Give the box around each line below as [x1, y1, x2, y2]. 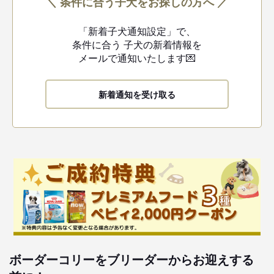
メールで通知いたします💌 [78, 51, 196, 65]
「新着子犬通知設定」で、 [78, 24, 196, 38]
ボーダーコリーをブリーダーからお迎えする [9, 250, 254, 268]
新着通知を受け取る [98, 88, 176, 100]
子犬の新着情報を [121, 37, 202, 51]
